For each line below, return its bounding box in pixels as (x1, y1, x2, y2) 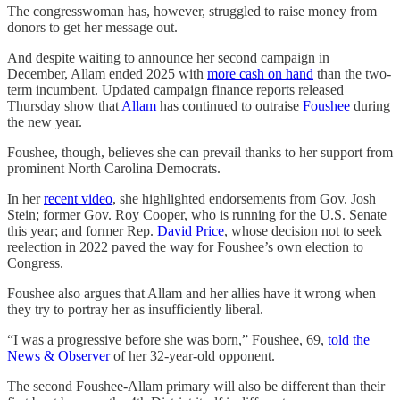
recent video (44, 190, 112, 206)
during (350, 97, 390, 113)
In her (7, 190, 44, 206)
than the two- (313, 65, 391, 81)
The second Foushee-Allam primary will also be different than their (7, 378, 385, 394)
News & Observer (7, 347, 110, 363)
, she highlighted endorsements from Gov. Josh (112, 190, 376, 206)
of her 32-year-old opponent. (110, 347, 275, 363)
